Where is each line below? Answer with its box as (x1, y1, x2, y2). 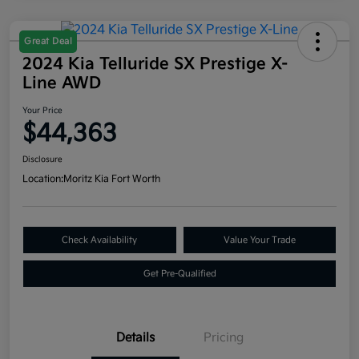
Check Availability (62, 235, 138, 246)
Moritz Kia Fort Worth (63, 173, 160, 186)
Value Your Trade (223, 235, 296, 246)
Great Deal (24, 36, 72, 47)
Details (116, 330, 155, 346)
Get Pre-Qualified (143, 268, 216, 280)
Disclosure (22, 155, 63, 165)
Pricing (204, 330, 244, 346)
